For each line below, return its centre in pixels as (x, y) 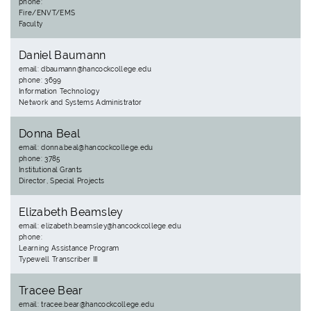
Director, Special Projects (62, 181)
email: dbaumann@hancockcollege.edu (85, 69)
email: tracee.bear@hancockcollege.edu (86, 304)
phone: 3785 (40, 159)
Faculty (31, 24)
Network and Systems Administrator (81, 102)
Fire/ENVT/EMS (47, 13)
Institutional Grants (51, 170)
